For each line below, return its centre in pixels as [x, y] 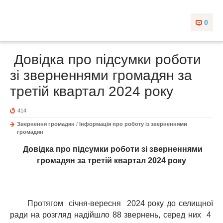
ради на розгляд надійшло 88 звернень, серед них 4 [111, 215]
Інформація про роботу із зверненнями [133, 124]
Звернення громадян [46, 124]
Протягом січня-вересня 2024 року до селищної [111, 204]
